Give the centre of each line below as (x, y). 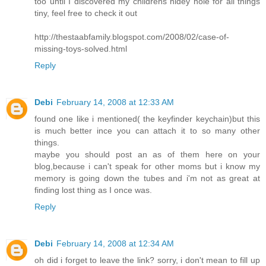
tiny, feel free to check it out (86, 13)
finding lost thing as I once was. (93, 190)
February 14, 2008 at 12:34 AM (115, 244)
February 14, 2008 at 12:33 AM (115, 102)
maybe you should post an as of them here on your (147, 155)
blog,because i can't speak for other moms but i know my (147, 167)
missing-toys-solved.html (81, 49)
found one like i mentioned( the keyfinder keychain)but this (147, 119)
